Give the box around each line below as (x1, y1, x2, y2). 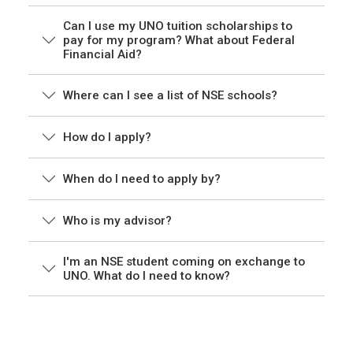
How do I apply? (63, 130, 151, 145)
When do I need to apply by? (63, 172, 221, 187)
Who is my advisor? (63, 214, 172, 229)
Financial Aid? (63, 47, 142, 62)
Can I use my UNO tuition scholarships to (63, 19, 292, 34)
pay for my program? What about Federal (63, 33, 295, 48)
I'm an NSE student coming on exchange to (63, 255, 305, 269)
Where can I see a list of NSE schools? (63, 88, 277, 103)
